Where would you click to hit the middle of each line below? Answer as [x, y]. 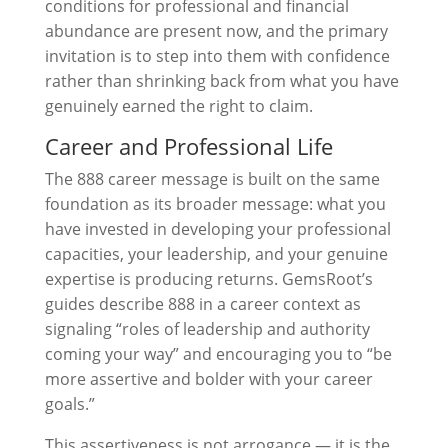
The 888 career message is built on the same [212, 179]
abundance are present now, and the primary [216, 31]
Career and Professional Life [188, 146]
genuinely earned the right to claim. [178, 106]
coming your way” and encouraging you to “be [218, 354]
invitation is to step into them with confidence [217, 56]
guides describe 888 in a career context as [202, 304]
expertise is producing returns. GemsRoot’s [208, 279]
